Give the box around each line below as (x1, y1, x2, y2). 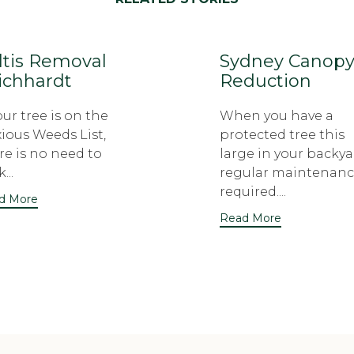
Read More (220, 210, 281, 225)
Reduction (220, 70, 311, 92)
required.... (220, 184, 286, 199)
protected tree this (220, 127, 345, 142)
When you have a (220, 108, 333, 123)
